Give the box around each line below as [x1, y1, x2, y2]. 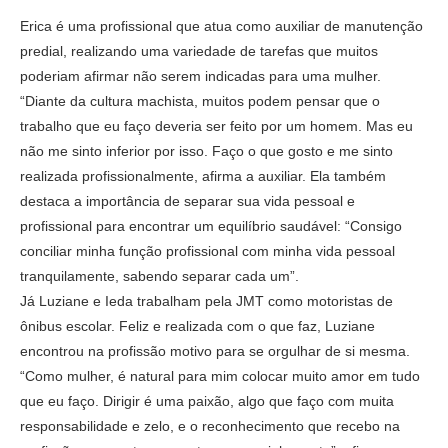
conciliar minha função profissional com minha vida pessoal [20, 242, 395, 259]
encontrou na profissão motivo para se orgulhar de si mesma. [20, 342, 410, 359]
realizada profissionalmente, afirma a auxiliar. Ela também [20, 167, 386, 184]
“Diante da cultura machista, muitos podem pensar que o [20, 92, 380, 109]
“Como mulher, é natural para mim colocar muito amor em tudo [20, 367, 420, 384]
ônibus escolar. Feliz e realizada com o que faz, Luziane [20, 317, 375, 334]
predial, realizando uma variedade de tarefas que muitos [20, 42, 378, 59]
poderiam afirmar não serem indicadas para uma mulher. [20, 67, 381, 84]
